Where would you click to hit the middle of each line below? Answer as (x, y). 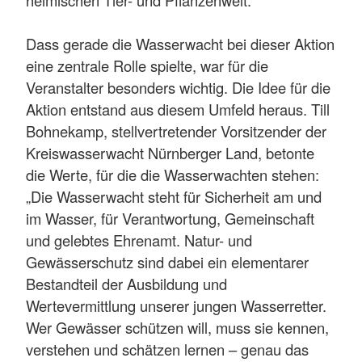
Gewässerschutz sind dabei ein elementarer (167, 262)
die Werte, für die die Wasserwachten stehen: (173, 175)
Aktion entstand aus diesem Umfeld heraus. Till (178, 109)
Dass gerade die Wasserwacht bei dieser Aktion (180, 44)
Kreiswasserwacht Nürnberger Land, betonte (170, 153)
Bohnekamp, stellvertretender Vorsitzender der (176, 131)
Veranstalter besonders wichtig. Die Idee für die (178, 88)
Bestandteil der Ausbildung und (126, 284)
